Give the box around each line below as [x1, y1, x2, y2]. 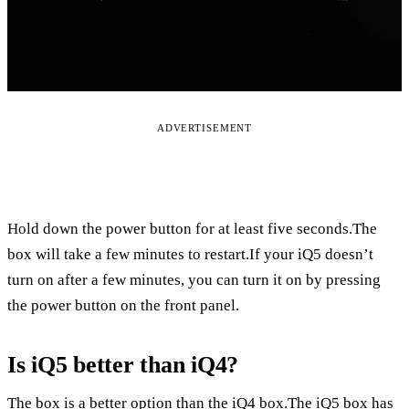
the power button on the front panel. [7, 296, 239, 314]
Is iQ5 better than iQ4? [7, 351, 239, 378]
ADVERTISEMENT [156, 121, 253, 133]
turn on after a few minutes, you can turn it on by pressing [7, 270, 381, 288]
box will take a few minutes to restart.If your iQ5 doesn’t [7, 245, 373, 263]
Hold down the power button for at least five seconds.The [7, 219, 377, 237]
